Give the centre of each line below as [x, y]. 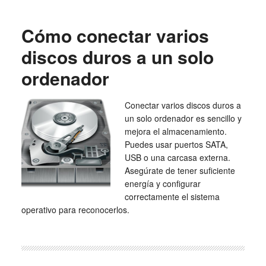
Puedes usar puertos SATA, [176, 144]
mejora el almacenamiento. [175, 131]
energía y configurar [162, 183]
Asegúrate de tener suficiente [180, 170]
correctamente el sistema [172, 197]
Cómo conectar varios [115, 35]
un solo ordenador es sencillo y [183, 118]
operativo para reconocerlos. [75, 210]
